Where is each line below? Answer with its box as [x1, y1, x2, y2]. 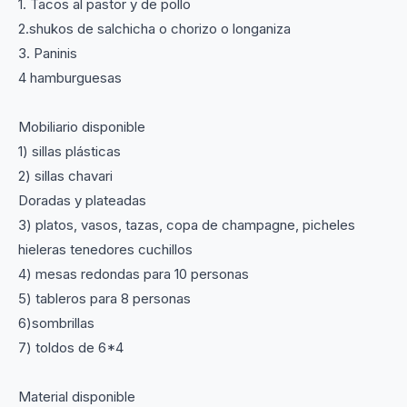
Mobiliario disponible [18, 117, 145, 135]
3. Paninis [18, 44, 77, 62]
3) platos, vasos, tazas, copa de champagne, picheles [18, 215, 355, 233]
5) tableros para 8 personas [18, 289, 191, 307]
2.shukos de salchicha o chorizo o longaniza [18, 19, 291, 37]
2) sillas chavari [18, 166, 113, 184]
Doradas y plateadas [18, 191, 146, 209]
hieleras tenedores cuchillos [18, 240, 193, 258]
